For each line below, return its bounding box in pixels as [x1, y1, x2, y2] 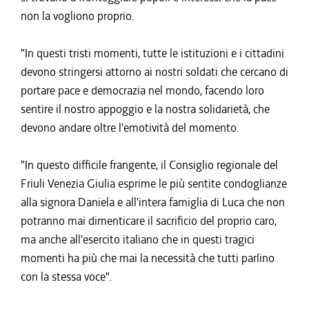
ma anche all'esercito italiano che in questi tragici [21, 232, 255, 247]
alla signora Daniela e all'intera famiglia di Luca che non [21, 195, 285, 210]
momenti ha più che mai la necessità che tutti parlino [21, 250, 275, 266]
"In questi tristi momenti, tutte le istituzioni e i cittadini [21, 46, 284, 61]
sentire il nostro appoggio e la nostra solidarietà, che [21, 101, 270, 117]
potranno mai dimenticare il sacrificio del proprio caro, [21, 213, 277, 228]
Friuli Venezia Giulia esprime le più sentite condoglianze [21, 176, 287, 191]
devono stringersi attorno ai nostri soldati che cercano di [21, 64, 288, 79]
